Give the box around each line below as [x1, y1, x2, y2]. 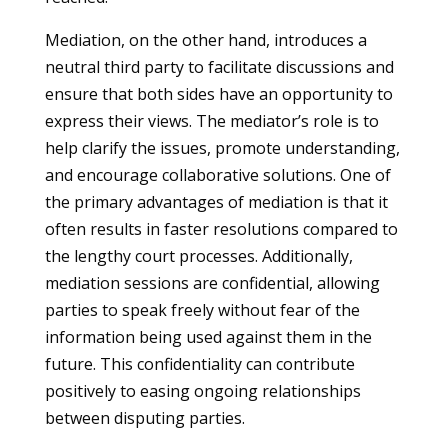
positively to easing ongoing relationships [44, 380, 361, 402]
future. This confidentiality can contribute [44, 353, 355, 375]
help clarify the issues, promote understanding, [44, 137, 400, 159]
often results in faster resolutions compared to [44, 218, 398, 240]
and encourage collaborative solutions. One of [44, 164, 391, 186]
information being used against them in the [44, 326, 372, 348]
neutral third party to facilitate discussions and [44, 56, 394, 78]
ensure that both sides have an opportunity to [44, 83, 393, 105]
